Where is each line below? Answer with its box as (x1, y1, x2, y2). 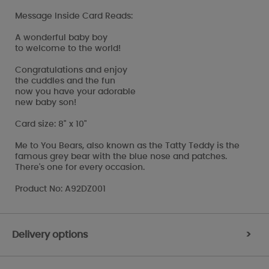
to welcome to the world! (15, 44, 121, 53)
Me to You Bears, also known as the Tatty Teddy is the (15, 141, 240, 150)
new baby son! (15, 98, 76, 107)
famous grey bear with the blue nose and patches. (15, 152, 227, 161)
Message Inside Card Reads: (15, 11, 133, 20)
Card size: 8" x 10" (15, 119, 87, 128)
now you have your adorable (15, 87, 136, 96)
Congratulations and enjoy (15, 65, 127, 74)
